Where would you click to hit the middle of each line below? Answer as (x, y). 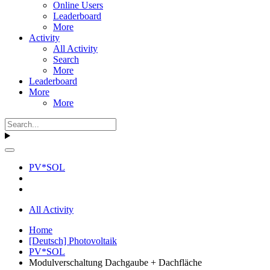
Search (66, 59)
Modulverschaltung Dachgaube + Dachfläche (115, 262)
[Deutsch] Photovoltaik (73, 240)
